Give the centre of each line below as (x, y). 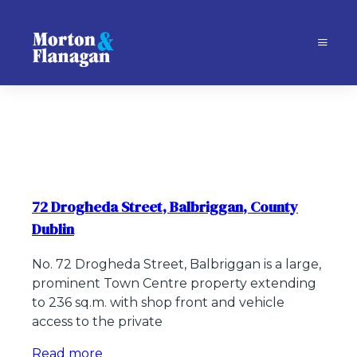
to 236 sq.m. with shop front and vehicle (158, 303)
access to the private (97, 322)
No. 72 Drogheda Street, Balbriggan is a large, (177, 265)
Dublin (53, 229)
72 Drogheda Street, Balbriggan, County (165, 206)
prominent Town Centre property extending (174, 284)
